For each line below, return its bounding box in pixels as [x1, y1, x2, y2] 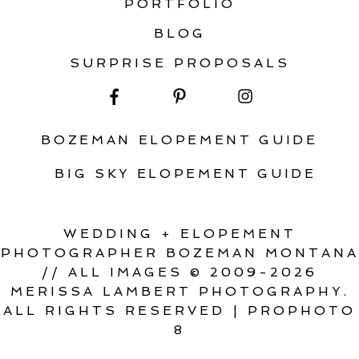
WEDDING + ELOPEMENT [63, 225, 296, 241]
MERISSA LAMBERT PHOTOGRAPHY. [10, 283, 349, 299]
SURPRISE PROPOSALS [69, 54, 290, 71]
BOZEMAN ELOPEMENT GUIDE [41, 131, 318, 147]
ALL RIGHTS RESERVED [2, 302, 225, 318]
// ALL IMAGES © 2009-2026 [42, 264, 317, 280]
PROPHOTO [248, 302, 357, 318]
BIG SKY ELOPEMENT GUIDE [54, 165, 317, 181]
